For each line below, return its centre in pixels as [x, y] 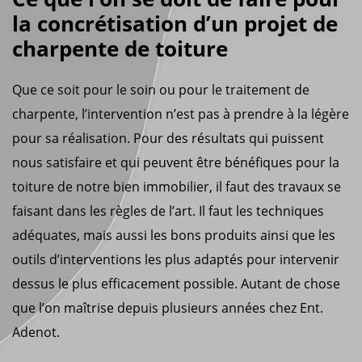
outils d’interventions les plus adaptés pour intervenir [176, 259]
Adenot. [36, 332]
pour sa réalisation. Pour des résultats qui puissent [168, 138]
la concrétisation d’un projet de [175, 23]
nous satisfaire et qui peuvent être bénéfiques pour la [176, 162]
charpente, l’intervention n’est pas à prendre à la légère [181, 114]
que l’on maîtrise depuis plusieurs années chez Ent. [168, 307]
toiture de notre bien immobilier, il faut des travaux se [177, 186]
